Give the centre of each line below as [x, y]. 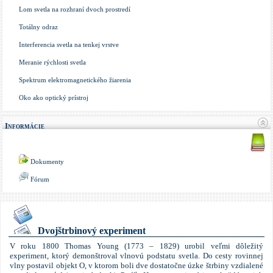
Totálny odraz [38, 27]
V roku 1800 [37, 246]
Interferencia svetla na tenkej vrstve [69, 45]
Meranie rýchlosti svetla [52, 62]
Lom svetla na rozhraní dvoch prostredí [75, 9]
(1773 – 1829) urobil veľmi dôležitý [191, 246]
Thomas [78, 246]
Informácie [25, 126]
